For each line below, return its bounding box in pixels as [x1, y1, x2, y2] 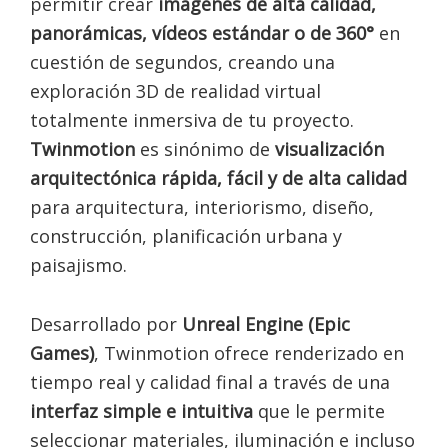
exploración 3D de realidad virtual [30, 79, 321, 103]
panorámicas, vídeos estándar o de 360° [30, 21, 374, 45]
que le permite [253, 399, 385, 423]
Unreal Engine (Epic [182, 312, 350, 336]
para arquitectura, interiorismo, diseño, [30, 195, 374, 219]
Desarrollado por [30, 312, 182, 336]
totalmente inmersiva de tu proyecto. [30, 108, 354, 132]
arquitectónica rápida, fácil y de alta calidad [30, 166, 407, 190]
